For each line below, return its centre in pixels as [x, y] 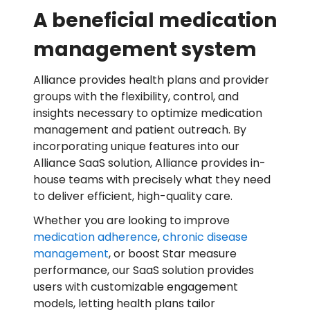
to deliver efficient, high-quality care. [133, 197]
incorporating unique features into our [136, 147]
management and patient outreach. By [140, 130]
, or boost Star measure [173, 254]
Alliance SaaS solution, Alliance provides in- [149, 163]
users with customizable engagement [136, 287]
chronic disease [204, 237]
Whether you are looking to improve [131, 221]
